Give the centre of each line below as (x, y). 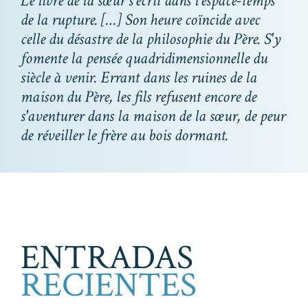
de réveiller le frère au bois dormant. (126, 135)
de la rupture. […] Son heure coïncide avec (140, 20)
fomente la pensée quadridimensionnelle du (144, 58)
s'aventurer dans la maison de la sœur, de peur (153, 116)
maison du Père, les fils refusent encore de (139, 97)
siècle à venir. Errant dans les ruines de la (139, 77)
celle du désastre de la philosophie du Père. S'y (151, 39)
